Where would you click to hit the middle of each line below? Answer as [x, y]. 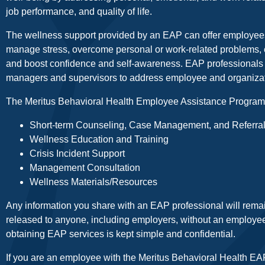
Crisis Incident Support [77, 154]
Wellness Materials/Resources [93, 182]
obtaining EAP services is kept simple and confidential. [121, 234]
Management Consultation [85, 168]
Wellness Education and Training [99, 140]
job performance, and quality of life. [79, 12]
